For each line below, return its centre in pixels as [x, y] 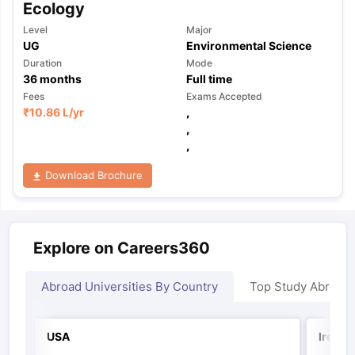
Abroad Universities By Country [129, 286]
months [59, 78]
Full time [209, 78]
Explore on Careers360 [121, 248]
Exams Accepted [224, 96]
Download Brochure [92, 175]
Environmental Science [248, 45]
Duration [42, 63]
